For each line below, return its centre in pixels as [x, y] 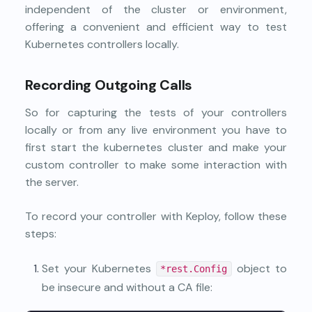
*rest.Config [194, 268]
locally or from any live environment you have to [156, 130]
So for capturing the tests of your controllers [156, 112]
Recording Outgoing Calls [109, 85]
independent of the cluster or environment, [156, 9]
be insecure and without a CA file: [127, 287]
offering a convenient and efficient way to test [156, 26]
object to [260, 268]
